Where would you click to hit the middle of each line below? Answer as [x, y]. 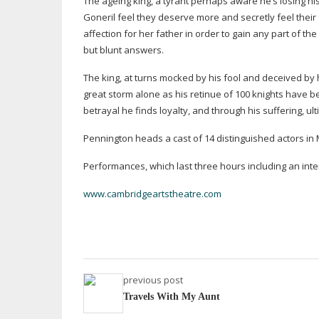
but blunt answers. [124, 50]
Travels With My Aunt [172, 297]
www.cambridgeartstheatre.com [152, 194]
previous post [153, 280]
